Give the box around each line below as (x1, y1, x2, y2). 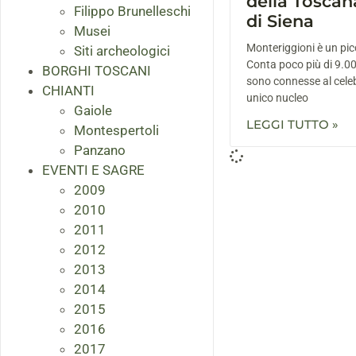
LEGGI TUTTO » (246, 117, 339, 133)
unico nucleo (246, 91, 308, 105)
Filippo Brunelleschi (74, 3, 191, 20)
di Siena (246, 11, 314, 32)
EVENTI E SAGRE (42, 162, 145, 179)
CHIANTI (42, 83, 95, 99)
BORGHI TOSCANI (42, 63, 151, 79)
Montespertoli (74, 122, 159, 139)
